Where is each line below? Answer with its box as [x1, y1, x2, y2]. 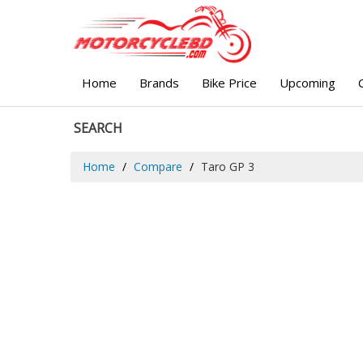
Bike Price [202, 74, 257, 91]
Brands [139, 74, 179, 91]
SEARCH [74, 118, 122, 137]
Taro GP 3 [201, 158, 254, 174]
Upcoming [280, 74, 335, 91]
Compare [134, 158, 182, 174]
